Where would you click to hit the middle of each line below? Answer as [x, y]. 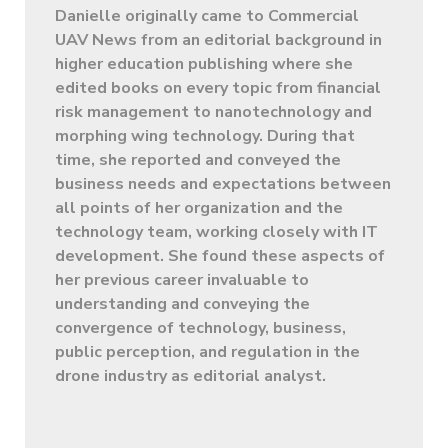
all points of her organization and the [199, 207]
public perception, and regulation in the [207, 351]
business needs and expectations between [223, 183]
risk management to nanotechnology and [213, 111]
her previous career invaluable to [182, 279]
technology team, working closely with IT [216, 231]
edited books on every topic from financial [218, 87]
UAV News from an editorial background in [218, 39]
